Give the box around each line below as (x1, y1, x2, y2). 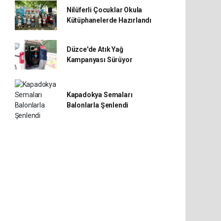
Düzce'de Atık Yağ (66, 45, 123, 53)
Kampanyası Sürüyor (66, 56, 133, 64)
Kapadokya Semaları (66, 91, 133, 99)
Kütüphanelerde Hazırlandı (66, 16, 152, 24)
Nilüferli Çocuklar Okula (66, 6, 143, 14)
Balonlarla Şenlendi (66, 101, 129, 109)
